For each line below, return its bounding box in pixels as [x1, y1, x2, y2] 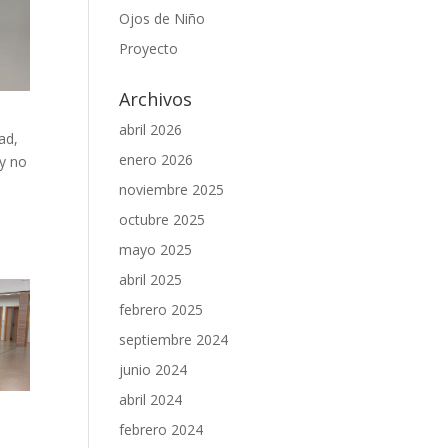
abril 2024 [119, 389, 183, 409]
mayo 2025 [119, 239, 193, 259]
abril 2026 [119, 119, 183, 139]
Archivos [119, 86, 193, 111]
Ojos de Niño [119, 8, 206, 28]
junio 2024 [119, 359, 188, 379]
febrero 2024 [119, 419, 204, 439]
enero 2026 [119, 149, 194, 169]
